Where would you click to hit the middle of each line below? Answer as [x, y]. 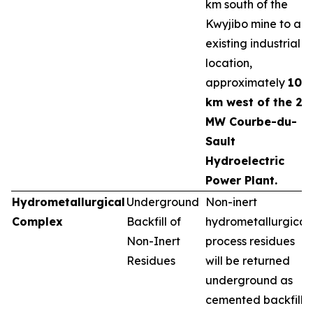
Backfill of [154, 221]
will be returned [248, 261]
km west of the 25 [257, 102]
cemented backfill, [256, 300]
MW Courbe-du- [251, 122]
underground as [249, 280]
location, [229, 63]
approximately [247, 82]
